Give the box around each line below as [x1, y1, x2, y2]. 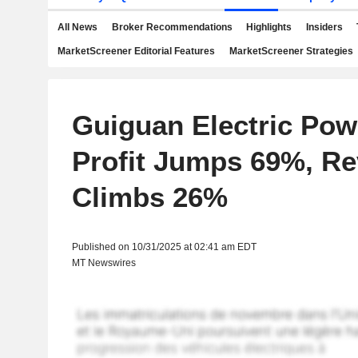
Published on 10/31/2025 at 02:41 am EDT [71, 241, 257, 253]
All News [58, 22, 97, 33]
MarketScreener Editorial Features [58, 46, 215, 57]
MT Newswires [71, 257, 136, 268]
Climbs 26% [71, 181, 228, 213]
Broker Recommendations [111, 22, 233, 33]
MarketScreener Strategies [229, 46, 353, 57]
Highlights [246, 22, 292, 33]
